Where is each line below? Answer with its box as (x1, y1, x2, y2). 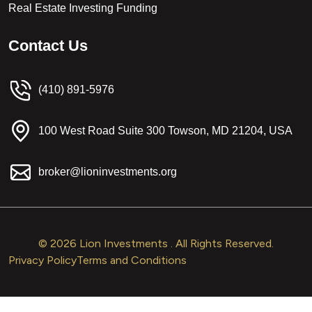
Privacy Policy (8, 253, 77, 267)
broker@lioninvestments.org (38, 166, 177, 178)
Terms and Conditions (77, 253, 187, 267)
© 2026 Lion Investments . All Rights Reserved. (38, 236, 274, 250)
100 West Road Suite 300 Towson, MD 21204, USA (38, 125, 292, 137)
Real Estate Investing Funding (8, 1, 157, 14)
